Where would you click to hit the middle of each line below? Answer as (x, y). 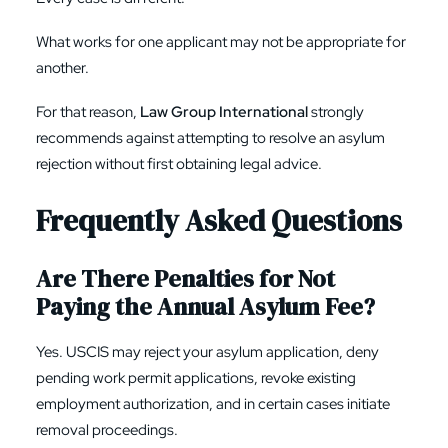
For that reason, (88, 112)
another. (62, 68)
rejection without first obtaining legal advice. (179, 164)
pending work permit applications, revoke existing (196, 378)
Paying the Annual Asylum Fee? (205, 306)
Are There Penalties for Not (185, 278)
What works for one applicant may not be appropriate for (221, 42)
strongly (336, 112)
